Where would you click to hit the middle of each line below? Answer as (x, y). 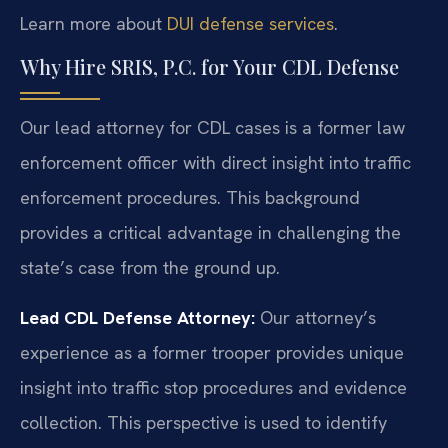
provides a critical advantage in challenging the (210, 233)
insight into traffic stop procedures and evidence (213, 387)
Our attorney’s (315, 317)
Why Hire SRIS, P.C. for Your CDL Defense (209, 67)
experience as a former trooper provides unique (212, 352)
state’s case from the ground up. (150, 268)
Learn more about (93, 23)
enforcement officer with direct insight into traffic (215, 163)
